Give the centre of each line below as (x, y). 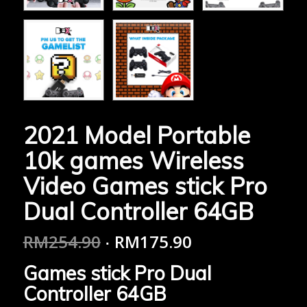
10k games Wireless (133, 160)
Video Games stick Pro (145, 186)
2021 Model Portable (136, 135)
